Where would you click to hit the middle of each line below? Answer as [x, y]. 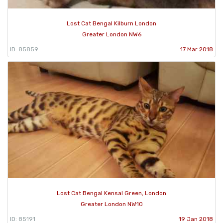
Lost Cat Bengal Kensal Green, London [111, 193]
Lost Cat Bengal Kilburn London [111, 23]
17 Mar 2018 [197, 49]
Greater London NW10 [111, 204]
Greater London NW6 [111, 34]
